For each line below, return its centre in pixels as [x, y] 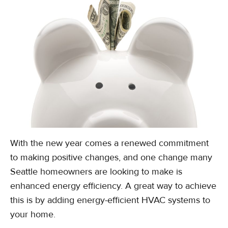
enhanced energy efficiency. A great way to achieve [113, 186]
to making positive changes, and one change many [111, 158]
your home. [33, 215]
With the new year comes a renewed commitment [109, 143]
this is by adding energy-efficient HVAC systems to [110, 200]
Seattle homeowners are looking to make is [96, 172]
